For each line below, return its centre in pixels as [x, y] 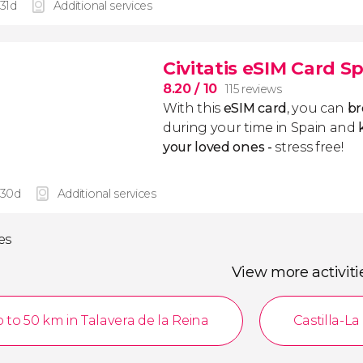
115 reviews [254, 89]
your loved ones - [218, 147]
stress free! [307, 147]
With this [193, 108]
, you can [317, 108]
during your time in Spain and [259, 128]
